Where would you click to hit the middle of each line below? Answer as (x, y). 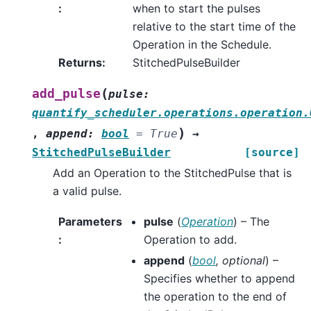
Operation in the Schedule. (202, 44)
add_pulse (66, 93)
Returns (80, 62)
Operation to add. (190, 239)
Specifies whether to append (219, 278)
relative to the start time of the (214, 26)
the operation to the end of (215, 296)
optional (243, 260)
